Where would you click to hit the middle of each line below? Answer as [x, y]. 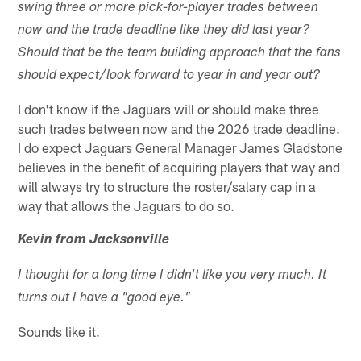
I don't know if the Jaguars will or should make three [169, 108]
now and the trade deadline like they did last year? [164, 31]
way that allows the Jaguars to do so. [127, 205]
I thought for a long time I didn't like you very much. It [172, 276]
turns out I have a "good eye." [104, 298]
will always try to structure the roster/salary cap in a [167, 186]
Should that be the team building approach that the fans [180, 53]
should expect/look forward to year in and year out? [169, 76]
